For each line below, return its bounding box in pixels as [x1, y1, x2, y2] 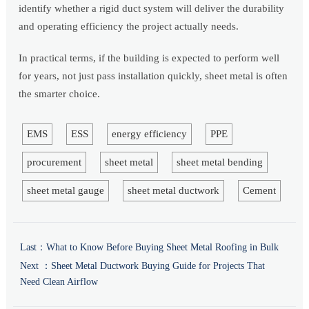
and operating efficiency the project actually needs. [19, 21, 239, 32]
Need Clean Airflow [19, 277, 98, 288]
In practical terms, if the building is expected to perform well [19, 52, 280, 64]
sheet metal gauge [26, 185, 104, 197]
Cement [242, 185, 276, 197]
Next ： [19, 261, 51, 272]
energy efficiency [111, 128, 187, 140]
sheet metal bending [176, 157, 263, 168]
